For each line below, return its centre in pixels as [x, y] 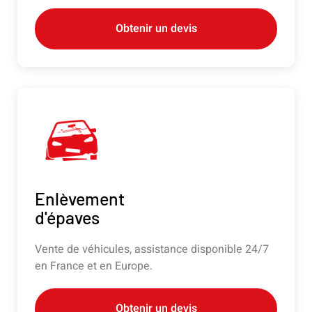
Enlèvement [80, 199]
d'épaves [67, 218]
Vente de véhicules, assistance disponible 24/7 [152, 250]
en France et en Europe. [94, 266]
